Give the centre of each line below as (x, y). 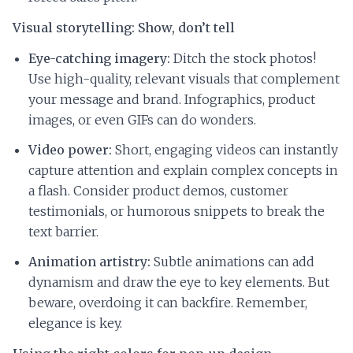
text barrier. (63, 232)
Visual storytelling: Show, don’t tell (124, 28)
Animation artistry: (89, 262)
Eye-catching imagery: (99, 59)
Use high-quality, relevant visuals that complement (184, 79)
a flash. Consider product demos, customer (158, 191)
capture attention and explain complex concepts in (183, 171)
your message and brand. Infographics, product (172, 100)
